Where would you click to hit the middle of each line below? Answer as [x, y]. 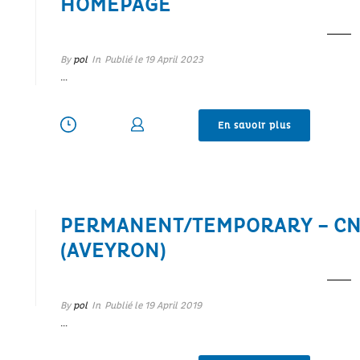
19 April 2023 [174, 59]
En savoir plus [254, 125]
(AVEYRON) [113, 252]
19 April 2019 [173, 306]
